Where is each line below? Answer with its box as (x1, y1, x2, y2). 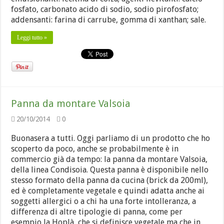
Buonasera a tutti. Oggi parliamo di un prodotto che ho (11, 133, 210, 143)
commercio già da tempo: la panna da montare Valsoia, (11, 154, 208, 164)
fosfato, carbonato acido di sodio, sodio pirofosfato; (11, 4, 199, 14)
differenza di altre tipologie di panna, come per (11, 207, 183, 216)
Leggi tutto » (17, 34, 47, 41)
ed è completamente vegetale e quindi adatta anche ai (11, 186, 205, 195)
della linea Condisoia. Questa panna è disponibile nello (11, 165, 209, 174)
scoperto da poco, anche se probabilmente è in (11, 144, 179, 153)
